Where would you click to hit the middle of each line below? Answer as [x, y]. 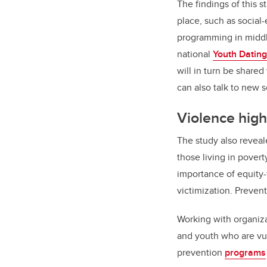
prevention [201, 252]
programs [245, 252]
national [195, 54]
